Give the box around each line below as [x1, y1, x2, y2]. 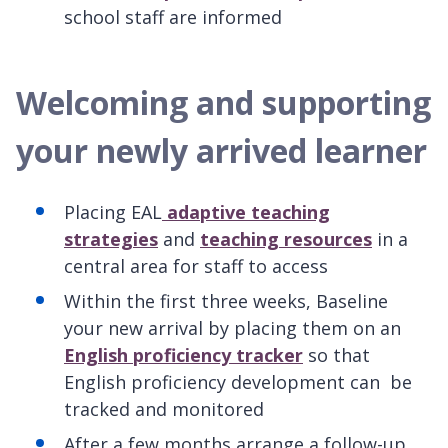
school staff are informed [64, 4, 282, 29]
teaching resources [200, 226, 372, 251]
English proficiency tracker [64, 342, 303, 367]
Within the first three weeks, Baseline [64, 288, 388, 313]
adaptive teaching [162, 199, 330, 224]
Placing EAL [64, 199, 162, 224]
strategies [64, 226, 158, 251]
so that [303, 342, 370, 367]
